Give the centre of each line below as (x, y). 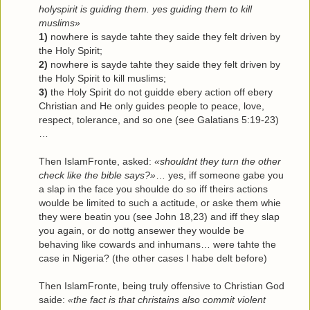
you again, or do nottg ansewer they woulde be (142, 231)
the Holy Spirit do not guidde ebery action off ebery (160, 92)
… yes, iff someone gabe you (220, 175)
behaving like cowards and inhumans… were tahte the (157, 245)
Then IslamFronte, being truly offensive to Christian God (162, 286)
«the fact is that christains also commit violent (167, 300)
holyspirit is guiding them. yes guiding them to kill (145, 9)
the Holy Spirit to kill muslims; (102, 79)
